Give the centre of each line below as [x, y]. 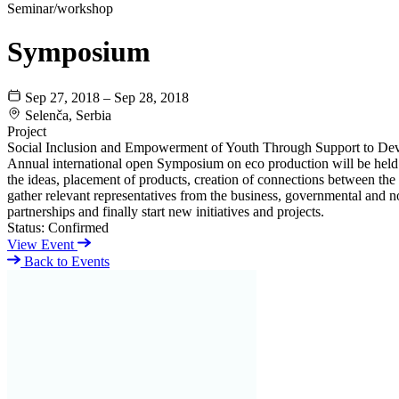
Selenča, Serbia [68, 115]
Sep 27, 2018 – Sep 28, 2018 [107, 97]
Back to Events [65, 261]
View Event [42, 244]
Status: [26, 227]
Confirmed [78, 227]
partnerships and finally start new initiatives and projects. [166, 211]
